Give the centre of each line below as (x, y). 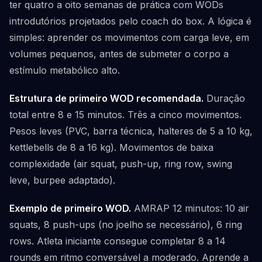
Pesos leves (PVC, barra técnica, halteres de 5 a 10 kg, (131, 131)
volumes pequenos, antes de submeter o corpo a (119, 54)
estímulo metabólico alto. (65, 70)
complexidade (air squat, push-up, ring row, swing (121, 164)
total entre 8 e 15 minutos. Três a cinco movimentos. (125, 115)
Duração (224, 98)
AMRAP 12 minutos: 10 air (190, 208)
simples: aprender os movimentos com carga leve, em (129, 37)
